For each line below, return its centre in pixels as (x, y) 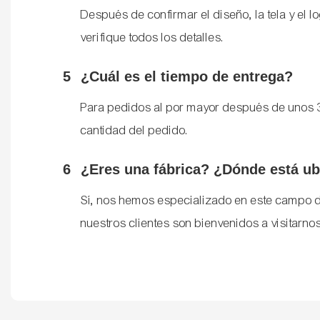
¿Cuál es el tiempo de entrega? (187, 77)
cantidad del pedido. (135, 131)
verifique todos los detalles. (153, 38)
